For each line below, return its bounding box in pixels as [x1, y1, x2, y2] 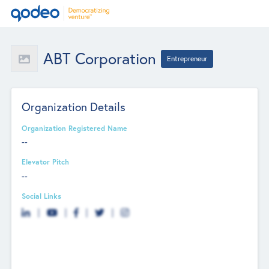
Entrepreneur [167, 53, 208, 63]
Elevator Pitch [22, 157, 70, 167]
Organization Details [22, 98, 126, 114]
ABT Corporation [43, 48, 156, 68]
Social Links [22, 190, 62, 201]
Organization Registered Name [22, 122, 128, 133]
